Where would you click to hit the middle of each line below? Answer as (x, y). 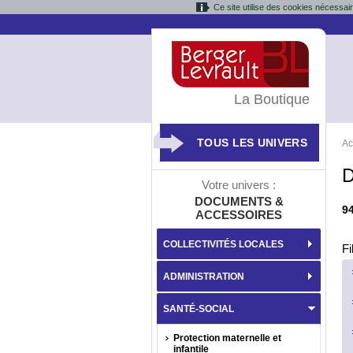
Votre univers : (239, 185)
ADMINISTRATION (204, 277)
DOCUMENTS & (239, 201)
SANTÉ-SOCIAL (199, 309)
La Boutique (272, 99)
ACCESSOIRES (239, 215)
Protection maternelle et (227, 338)
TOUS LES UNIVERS (252, 143)
